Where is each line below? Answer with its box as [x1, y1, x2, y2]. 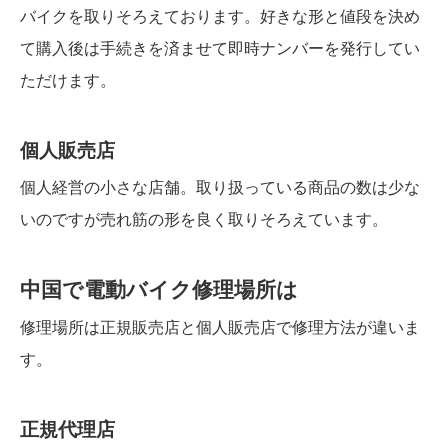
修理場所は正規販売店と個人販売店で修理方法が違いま [20, 319, 420, 337]
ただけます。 [20, 72, 116, 90]
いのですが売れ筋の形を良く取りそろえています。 [20, 211, 388, 229]
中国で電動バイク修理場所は [20, 278, 298, 302]
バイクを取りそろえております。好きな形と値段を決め [20, 8, 420, 26]
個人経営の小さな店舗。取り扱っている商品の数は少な [20, 179, 420, 197]
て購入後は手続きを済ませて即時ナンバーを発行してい [20, 40, 420, 58]
